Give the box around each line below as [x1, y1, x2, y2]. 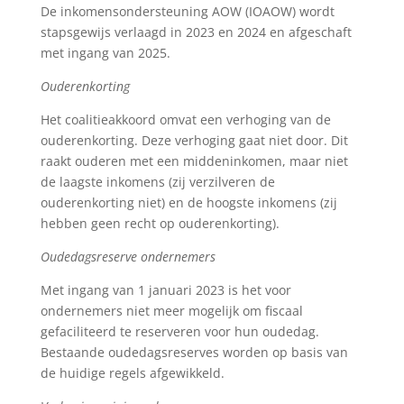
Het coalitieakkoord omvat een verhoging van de [40, 110, 331, 128]
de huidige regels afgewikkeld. [40, 363, 225, 381]
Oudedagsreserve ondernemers [40, 247, 216, 265]
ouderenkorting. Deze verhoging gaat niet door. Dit [40, 131, 348, 149]
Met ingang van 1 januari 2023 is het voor [40, 280, 291, 298]
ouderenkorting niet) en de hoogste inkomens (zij [40, 193, 337, 211]
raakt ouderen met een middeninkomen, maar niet [40, 151, 348, 170]
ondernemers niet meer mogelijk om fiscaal [40, 301, 303, 319]
